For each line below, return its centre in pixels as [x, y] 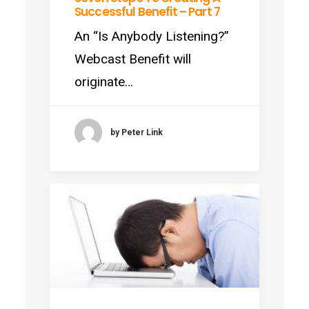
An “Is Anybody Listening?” [152, 37]
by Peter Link [137, 132]
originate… [104, 82]
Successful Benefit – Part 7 [148, 12]
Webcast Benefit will [133, 59]
